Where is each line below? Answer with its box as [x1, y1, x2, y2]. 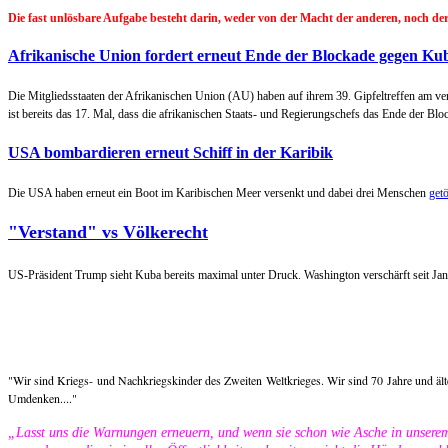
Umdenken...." [8, 389, 77, 406]
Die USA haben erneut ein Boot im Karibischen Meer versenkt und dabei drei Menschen [8, 186, 429, 200]
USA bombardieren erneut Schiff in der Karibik [8, 143, 333, 161]
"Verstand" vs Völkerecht [8, 222, 208, 243]
